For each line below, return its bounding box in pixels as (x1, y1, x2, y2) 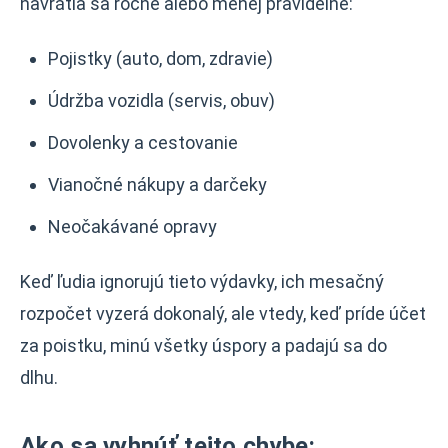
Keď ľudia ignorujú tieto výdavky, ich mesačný (20, 271, 384, 292)
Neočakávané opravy (48, 216, 217, 237)
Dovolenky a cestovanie (48, 132, 238, 153)
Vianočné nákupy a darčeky (48, 174, 267, 195)
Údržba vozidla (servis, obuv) (48, 90, 275, 111)
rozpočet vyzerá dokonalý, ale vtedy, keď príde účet (20, 303, 426, 324)
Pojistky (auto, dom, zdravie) (48, 48, 273, 69)
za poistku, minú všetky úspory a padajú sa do (20, 335, 387, 356)
